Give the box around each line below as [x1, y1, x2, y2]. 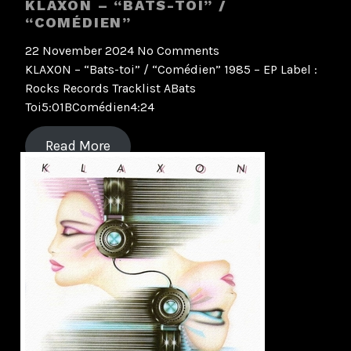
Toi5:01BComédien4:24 [25, 100, 154, 115]
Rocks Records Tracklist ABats [25, 81, 196, 96]
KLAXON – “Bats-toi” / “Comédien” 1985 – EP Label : [25, 62, 317, 78]
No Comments [137, 43, 219, 59]
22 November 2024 [25, 43, 137, 59]
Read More [45, 137, 110, 155]
